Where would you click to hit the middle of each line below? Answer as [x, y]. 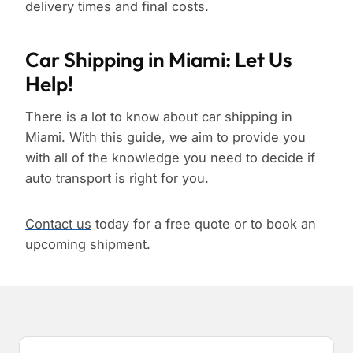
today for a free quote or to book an [204, 224]
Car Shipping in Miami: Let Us [159, 60]
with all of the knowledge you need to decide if [170, 158]
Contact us [58, 224]
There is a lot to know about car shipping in [159, 117]
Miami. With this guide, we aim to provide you [165, 137]
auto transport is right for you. [117, 178]
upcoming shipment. [88, 245]
